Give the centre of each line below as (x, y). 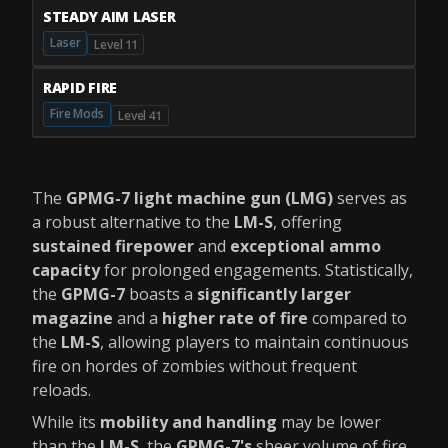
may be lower (329, 422)
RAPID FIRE (80, 87)
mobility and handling (188, 422)
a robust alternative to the (133, 222)
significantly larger (274, 294)
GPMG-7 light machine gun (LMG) (199, 198)
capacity (66, 270)
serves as (370, 198)
